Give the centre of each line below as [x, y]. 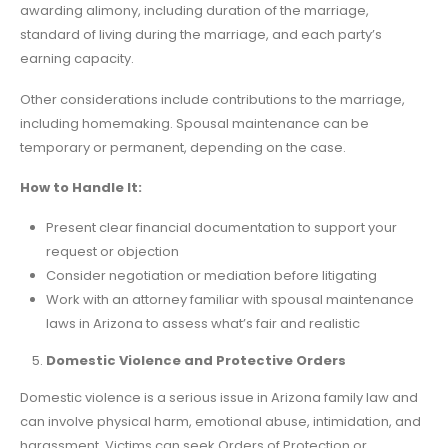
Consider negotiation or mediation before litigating [211, 276]
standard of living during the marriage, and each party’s [201, 35]
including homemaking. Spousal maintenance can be [194, 123]
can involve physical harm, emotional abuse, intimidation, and [220, 422]
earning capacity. [77, 59]
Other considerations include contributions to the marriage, [212, 99]
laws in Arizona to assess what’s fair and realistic [203, 324]
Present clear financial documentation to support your [221, 228]
